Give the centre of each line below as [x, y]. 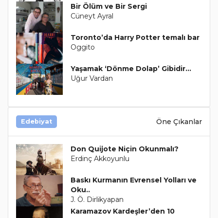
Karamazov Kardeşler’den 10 [122, 211]
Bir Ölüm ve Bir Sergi [109, 7]
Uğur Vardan [91, 79]
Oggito [82, 47]
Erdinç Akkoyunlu [100, 159]
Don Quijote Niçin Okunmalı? [124, 149]
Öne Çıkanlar [179, 121]
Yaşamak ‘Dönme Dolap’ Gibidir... [131, 69]
